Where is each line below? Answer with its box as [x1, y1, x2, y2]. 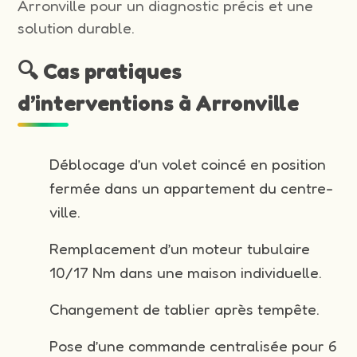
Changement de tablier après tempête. [49, 299, 320, 319]
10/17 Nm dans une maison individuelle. [49, 262, 323, 282]
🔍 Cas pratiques [18, 57, 182, 84]
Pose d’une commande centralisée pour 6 [49, 335, 338, 355]
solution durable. [18, 18, 135, 37]
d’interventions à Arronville [18, 89, 300, 116]
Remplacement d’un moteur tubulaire [49, 238, 311, 258]
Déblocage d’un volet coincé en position [49, 154, 327, 174]
